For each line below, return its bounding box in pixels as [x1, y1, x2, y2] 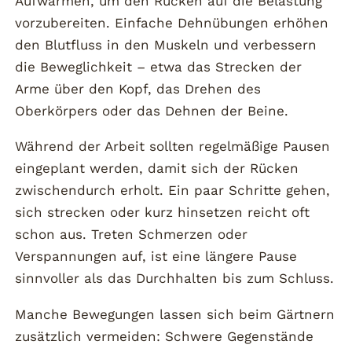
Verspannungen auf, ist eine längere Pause [15, 248, 298, 265]
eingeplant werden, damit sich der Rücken [15, 160, 299, 177]
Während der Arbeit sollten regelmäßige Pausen [15, 138, 331, 155]
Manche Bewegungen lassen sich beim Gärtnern [15, 306, 335, 323]
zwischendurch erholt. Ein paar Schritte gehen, [15, 182, 331, 199]
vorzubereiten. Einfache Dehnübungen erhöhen [15, 14, 329, 31]
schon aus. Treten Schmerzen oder [15, 226, 248, 243]
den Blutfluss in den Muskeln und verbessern [15, 36, 317, 53]
